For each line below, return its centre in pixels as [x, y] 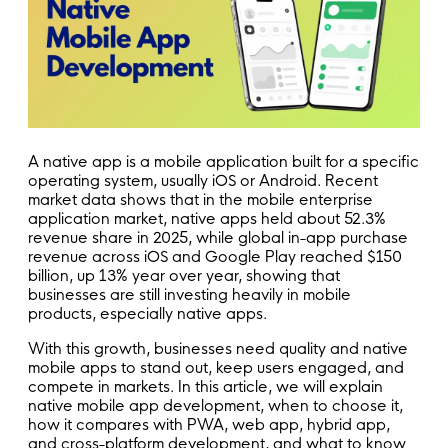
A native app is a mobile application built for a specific [223, 161]
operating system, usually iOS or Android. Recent [203, 180]
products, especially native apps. [147, 313]
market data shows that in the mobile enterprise [200, 199]
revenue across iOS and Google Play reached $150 [215, 256]
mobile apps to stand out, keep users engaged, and [216, 367]
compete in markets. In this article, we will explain [205, 386]
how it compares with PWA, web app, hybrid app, [209, 424]
